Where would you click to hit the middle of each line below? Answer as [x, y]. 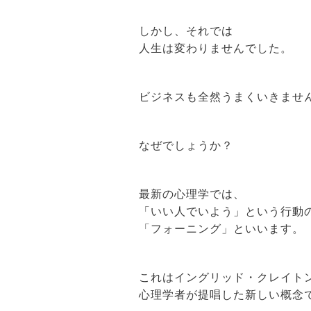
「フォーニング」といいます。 [221, 228]
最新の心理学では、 [192, 194]
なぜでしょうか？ [186, 145]
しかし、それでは [186, 31]
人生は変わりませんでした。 [215, 48]
